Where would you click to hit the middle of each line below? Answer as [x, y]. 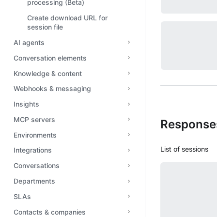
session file [45, 27]
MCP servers [34, 119]
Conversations [37, 166]
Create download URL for [67, 18]
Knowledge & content [48, 73]
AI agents [29, 42]
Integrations [33, 150]
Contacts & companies [50, 212]
